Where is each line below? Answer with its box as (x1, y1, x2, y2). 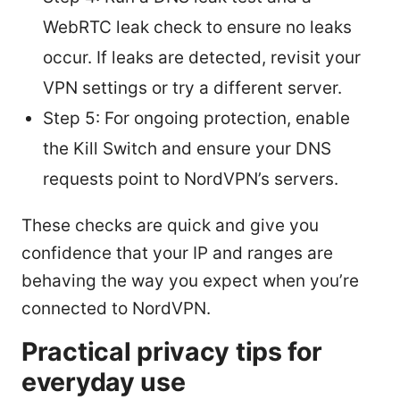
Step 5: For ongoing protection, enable (43, 107, 350, 129)
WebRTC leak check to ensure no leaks (43, 16, 352, 37)
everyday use (21, 365, 186, 397)
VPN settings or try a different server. (43, 77, 342, 98)
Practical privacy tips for (21, 335, 322, 367)
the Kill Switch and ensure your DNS (43, 137, 331, 159)
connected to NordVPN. (21, 297, 211, 319)
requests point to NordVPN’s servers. (43, 168, 338, 189)
